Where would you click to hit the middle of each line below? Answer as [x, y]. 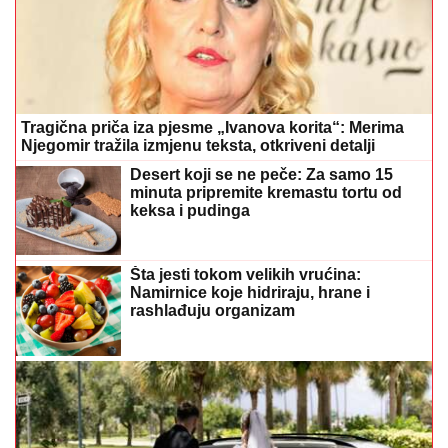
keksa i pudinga [190, 210]
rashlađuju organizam [212, 311]
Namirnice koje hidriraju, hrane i [250, 293]
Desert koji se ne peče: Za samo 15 [261, 174]
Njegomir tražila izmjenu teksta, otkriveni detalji [198, 145]
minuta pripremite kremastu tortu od [266, 192]
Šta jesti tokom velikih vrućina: [245, 275]
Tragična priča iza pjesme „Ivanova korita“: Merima [212, 127]
